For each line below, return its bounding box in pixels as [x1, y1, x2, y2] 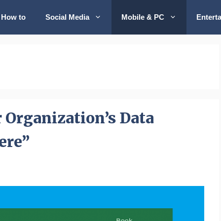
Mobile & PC [121, 13, 165, 21]
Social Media [45, 13, 90, 21]
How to [1, 13, 26, 21]
